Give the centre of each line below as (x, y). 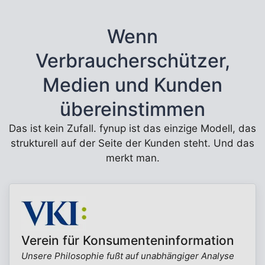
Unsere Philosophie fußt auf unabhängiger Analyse (128, 256)
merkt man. (132, 158)
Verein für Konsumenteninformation (128, 240)
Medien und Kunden (132, 85)
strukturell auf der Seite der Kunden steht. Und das (132, 143)
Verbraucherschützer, (132, 61)
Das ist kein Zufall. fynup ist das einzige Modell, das (132, 128)
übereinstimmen (132, 109)
